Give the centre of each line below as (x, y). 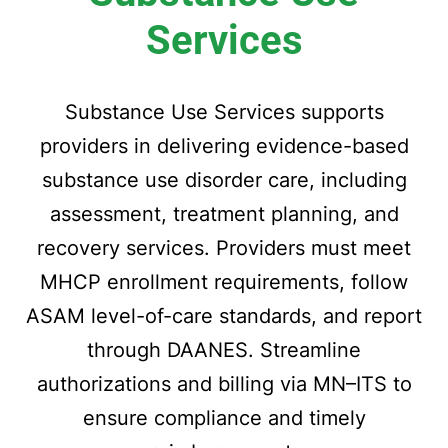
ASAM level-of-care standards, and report (224, 316)
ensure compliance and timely (224, 418)
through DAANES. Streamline (224, 350)
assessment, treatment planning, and (224, 214)
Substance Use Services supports (224, 112)
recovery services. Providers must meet (224, 248)
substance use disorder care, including (224, 180)
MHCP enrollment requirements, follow (224, 282)
